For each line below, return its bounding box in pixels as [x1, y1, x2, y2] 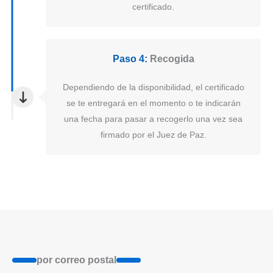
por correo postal [37, 255, 116, 266]
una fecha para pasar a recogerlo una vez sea [64, 114, 243, 124]
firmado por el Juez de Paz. [100, 130, 207, 140]
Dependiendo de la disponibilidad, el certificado [62, 82, 244, 93]
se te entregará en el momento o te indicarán [66, 98, 241, 108]
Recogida [147, 54, 194, 65]
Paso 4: [112, 54, 147, 65]
